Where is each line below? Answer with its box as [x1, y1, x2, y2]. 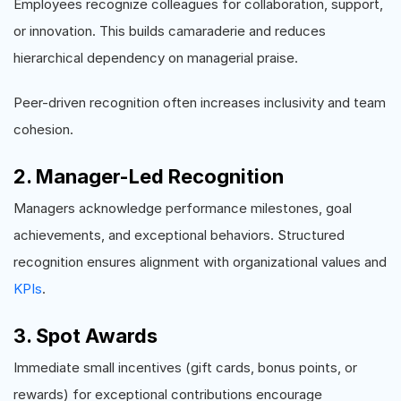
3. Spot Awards [13, 324, 158, 347]
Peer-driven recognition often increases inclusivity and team [13, 94, 386, 111]
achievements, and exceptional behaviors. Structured [13, 226, 345, 243]
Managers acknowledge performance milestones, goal [13, 200, 352, 217]
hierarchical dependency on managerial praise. [13, 49, 298, 66]
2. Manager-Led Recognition [13, 165, 284, 188]
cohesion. [13, 121, 73, 138]
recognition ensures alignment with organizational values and [13, 253, 387, 270]
